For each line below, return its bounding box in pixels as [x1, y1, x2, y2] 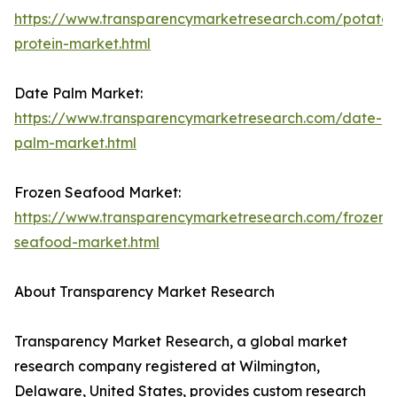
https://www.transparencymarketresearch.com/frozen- [14, 208, 393, 227]
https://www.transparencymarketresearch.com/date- [14, 109, 382, 128]
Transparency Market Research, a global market [14, 332, 347, 351]
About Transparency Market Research [14, 283, 275, 301]
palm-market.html [14, 134, 136, 152]
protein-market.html [14, 35, 151, 53]
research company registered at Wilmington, [14, 357, 320, 376]
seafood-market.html [14, 233, 160, 252]
